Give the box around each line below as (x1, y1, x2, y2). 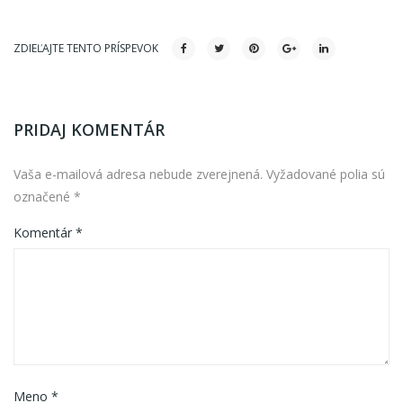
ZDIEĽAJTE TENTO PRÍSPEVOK (13, 40, 158, 56)
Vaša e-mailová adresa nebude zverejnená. (13, 166, 263, 183)
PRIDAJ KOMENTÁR (13, 119, 165, 140)
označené (13, 188, 74, 205)
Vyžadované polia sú (266, 166, 385, 183)
